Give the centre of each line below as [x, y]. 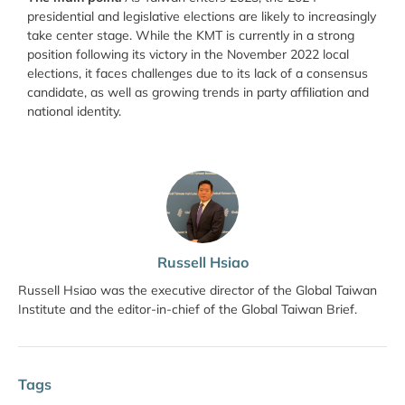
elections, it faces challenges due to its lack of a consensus [198, 74]
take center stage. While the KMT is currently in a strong [191, 36]
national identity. [76, 112]
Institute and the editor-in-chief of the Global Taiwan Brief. [188, 309]
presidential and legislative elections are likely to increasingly [202, 17]
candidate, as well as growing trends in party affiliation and [198, 93]
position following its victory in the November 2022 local [188, 55]
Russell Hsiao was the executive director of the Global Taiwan [198, 290]
